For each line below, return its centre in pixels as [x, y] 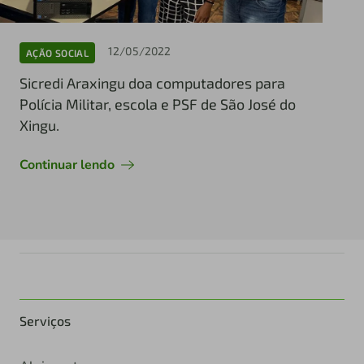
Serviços [45, 321]
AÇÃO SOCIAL [57, 52]
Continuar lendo [67, 165]
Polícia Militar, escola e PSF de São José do [158, 104]
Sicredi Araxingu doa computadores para [152, 83]
